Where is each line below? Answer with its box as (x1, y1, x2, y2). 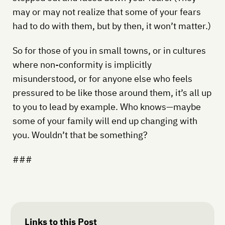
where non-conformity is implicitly (12, 58, 152, 70)
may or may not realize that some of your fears (12, 6, 201, 18)
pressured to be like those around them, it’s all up (12, 86, 211, 98)
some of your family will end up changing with (12, 115, 197, 127)
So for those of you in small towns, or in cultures (12, 44, 206, 56)
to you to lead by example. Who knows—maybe (12, 100, 201, 113)
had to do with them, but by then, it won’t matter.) (12, 20, 211, 32)
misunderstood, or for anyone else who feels (12, 72, 192, 84)
